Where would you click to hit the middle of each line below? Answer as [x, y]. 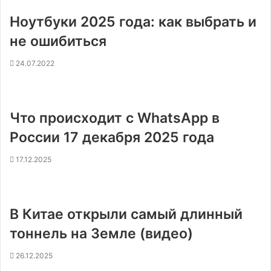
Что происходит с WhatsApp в [115, 118]
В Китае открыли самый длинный [126, 214]
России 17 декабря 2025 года [112, 137]
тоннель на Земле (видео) [101, 233]
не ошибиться [58, 41]
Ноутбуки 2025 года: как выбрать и [133, 22]
